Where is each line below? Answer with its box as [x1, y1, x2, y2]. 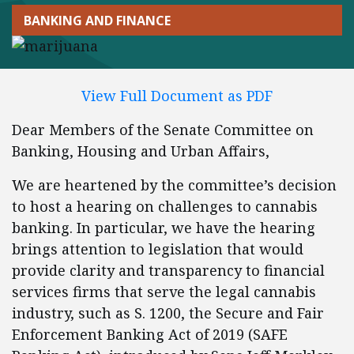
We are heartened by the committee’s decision [12, 175, 337, 194]
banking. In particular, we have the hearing [12, 218, 315, 237]
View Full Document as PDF [81, 86, 273, 105]
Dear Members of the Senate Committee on [12, 120, 314, 139]
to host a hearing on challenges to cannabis [12, 197, 318, 216]
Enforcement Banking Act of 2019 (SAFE [12, 325, 288, 344]
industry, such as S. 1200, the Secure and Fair [12, 303, 324, 322]
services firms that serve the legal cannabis [12, 282, 316, 301]
